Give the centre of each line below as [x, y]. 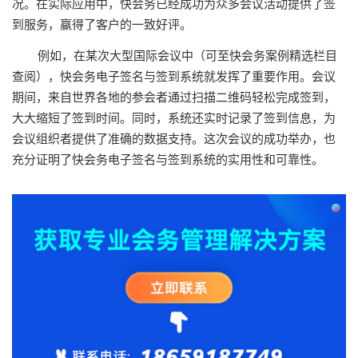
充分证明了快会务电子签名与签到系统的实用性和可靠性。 [168, 159]
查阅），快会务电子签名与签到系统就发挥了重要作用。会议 [174, 76]
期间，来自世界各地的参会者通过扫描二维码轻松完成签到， [174, 97]
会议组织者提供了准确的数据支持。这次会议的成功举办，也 [174, 138]
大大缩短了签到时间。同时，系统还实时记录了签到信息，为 [174, 117]
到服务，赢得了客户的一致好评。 [102, 25]
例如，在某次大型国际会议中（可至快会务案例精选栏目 [187, 55]
